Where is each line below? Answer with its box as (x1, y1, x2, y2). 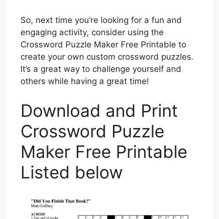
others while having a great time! (21, 76, 149, 87)
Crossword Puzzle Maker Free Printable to (21, 40, 186, 50)
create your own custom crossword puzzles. (21, 52, 194, 62)
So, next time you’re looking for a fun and (21, 15, 182, 25)
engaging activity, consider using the (21, 27, 164, 38)
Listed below (21, 161, 123, 182)
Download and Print (21, 100, 178, 121)
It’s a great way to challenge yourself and (21, 64, 181, 74)
